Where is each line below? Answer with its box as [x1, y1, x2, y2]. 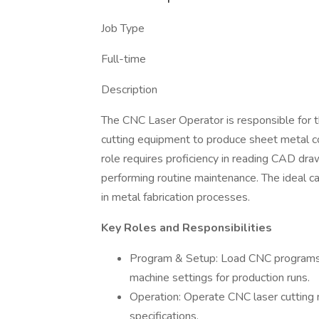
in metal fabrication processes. [101, 189, 250, 205]
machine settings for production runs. [130, 270, 310, 286]
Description [101, 82, 157, 98]
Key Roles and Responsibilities [101, 220, 272, 236]
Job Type [101, 21, 145, 36]
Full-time [101, 51, 146, 67]
